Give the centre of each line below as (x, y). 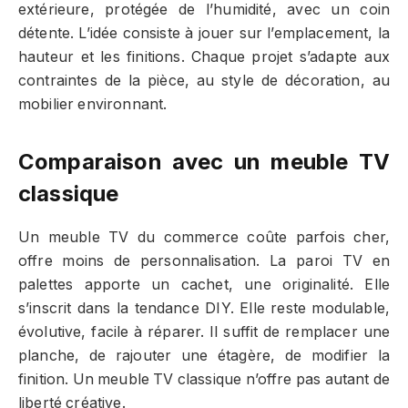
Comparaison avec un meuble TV (204, 162)
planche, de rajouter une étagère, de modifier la (204, 356)
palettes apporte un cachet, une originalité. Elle (204, 285)
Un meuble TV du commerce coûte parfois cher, (204, 237)
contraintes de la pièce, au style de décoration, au (204, 80)
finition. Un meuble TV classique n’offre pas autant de (204, 379)
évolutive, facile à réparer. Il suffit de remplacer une (204, 332)
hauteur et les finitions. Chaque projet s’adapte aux (204, 56)
